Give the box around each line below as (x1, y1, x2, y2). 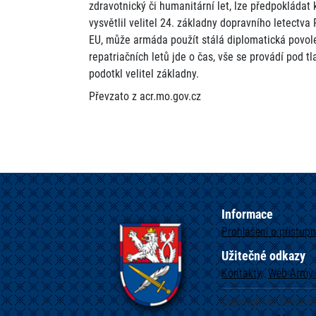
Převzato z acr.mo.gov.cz (89, 90, 201, 104)
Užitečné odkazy (221, 248, 305, 263)
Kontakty (221, 266, 261, 280)
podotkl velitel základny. (89, 67, 199, 81)
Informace (221, 206, 273, 221)
